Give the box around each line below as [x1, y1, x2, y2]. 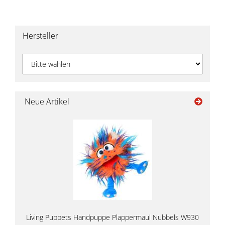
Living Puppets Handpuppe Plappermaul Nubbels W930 [26, 212, 199, 222]
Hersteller [23, 30, 58, 41]
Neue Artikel [23, 95, 69, 107]
